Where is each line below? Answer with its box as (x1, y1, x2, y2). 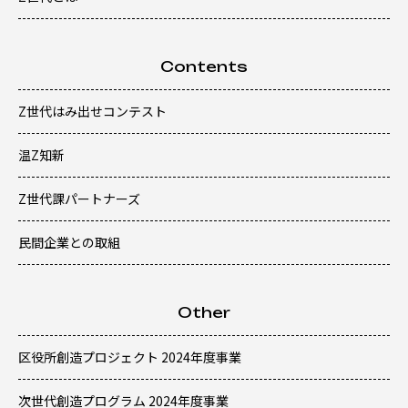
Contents (160, 56, 248, 76)
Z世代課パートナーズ (18, 189, 140, 208)
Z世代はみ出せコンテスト (18, 101, 167, 120)
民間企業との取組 (18, 232, 120, 251)
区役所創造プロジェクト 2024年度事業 (18, 347, 241, 366)
